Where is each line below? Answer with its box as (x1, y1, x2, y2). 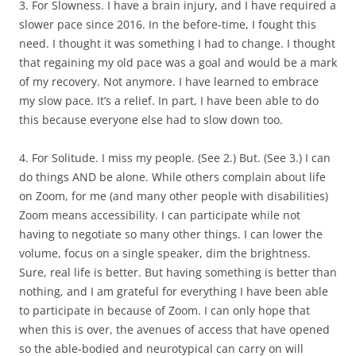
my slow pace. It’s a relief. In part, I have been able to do (19, 93, 319, 108)
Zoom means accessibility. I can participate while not (19, 207, 300, 222)
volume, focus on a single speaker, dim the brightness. (19, 246, 311, 261)
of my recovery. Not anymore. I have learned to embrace (19, 74, 319, 89)
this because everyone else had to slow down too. (19, 112, 283, 127)
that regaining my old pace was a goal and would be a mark (19, 55, 337, 70)
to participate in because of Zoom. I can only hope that (19, 303, 310, 318)
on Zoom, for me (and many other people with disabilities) (19, 188, 328, 203)
